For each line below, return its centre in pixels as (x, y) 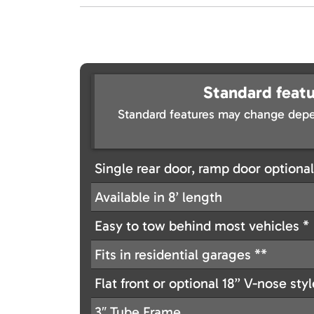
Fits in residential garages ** (181, 255)
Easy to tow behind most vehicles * (202, 226)
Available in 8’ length (158, 197)
